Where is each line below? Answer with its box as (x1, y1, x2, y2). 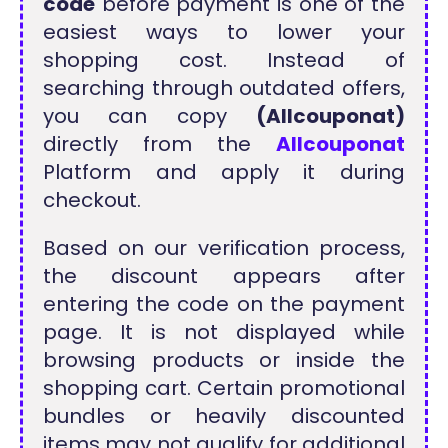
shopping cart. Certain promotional (43, 373, 405, 402)
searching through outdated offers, (43, 73, 405, 102)
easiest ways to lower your (43, 17, 405, 46)
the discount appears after (43, 261, 405, 290)
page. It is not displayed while (43, 317, 405, 346)
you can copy (43, 101, 256, 130)
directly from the (43, 129, 276, 158)
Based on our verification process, (43, 233, 405, 262)
